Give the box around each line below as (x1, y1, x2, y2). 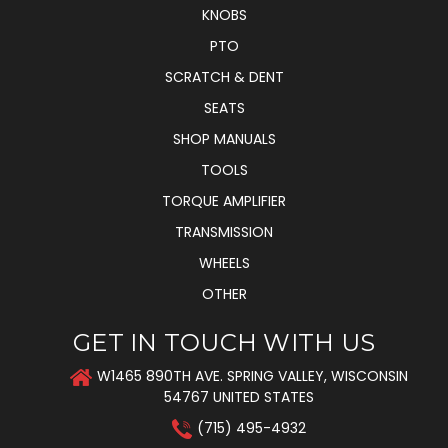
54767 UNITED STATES (164, 387, 314, 408)
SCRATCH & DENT (164, 67, 284, 88)
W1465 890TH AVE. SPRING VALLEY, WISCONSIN (97, 366, 408, 387)
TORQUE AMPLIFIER (162, 191, 286, 212)
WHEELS (198, 253, 250, 274)
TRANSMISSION (175, 222, 273, 243)
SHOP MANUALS (172, 129, 276, 150)
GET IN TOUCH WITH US (73, 328, 375, 358)
